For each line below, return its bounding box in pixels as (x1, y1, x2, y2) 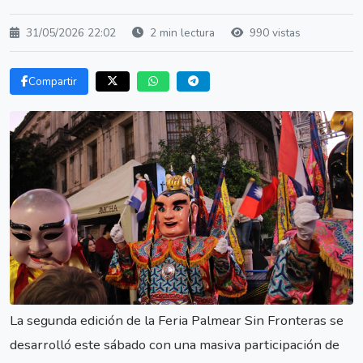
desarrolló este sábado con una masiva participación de (10, 335, 340, 354)
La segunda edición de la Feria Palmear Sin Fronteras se (10, 310, 344, 330)
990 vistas (246, 25, 301, 41)
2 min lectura (147, 25, 215, 41)
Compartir (28, 74, 77, 89)
